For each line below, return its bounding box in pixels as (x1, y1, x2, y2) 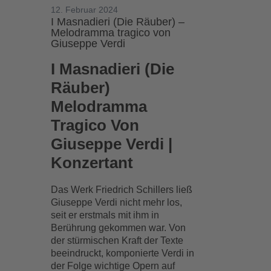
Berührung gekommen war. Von (51, 223, 186, 233)
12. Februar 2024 (51, 5, 119, 15)
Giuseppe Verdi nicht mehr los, (51, 197, 183, 207)
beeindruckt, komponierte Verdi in (51, 248, 195, 258)
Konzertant (51, 154, 134, 172)
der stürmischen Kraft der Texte (51, 235, 184, 246)
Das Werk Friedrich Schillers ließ (51, 184, 193, 195)
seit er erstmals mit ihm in (51, 210, 160, 220)
